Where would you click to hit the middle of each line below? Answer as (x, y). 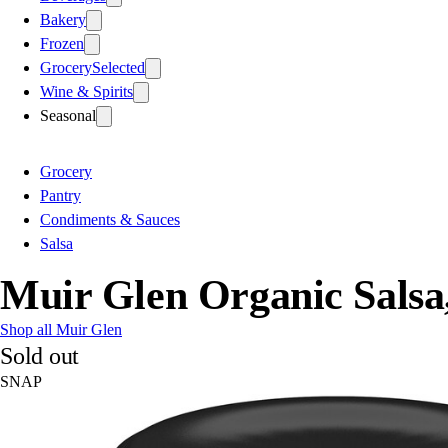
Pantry (60, 195)
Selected (118, 67)
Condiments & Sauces (110, 219)
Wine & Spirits (86, 91)
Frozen (62, 43)
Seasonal (68, 115)
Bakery (63, 19)
